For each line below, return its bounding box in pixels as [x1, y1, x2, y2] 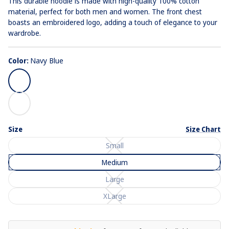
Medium [101, 157, 128, 168]
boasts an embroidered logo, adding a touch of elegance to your [8, 17, 217, 27]
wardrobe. [8, 28, 41, 38]
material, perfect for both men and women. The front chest [8, 6, 202, 16]
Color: [8, 55, 30, 65]
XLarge [103, 191, 126, 201]
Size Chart [186, 124, 221, 134]
